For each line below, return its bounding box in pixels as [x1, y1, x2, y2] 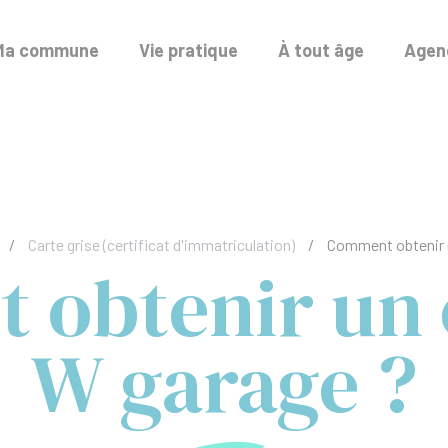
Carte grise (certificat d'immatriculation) [28, 235, 295, 254]
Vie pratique [138, 39, 238, 61]
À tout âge [277, 39, 364, 61]
